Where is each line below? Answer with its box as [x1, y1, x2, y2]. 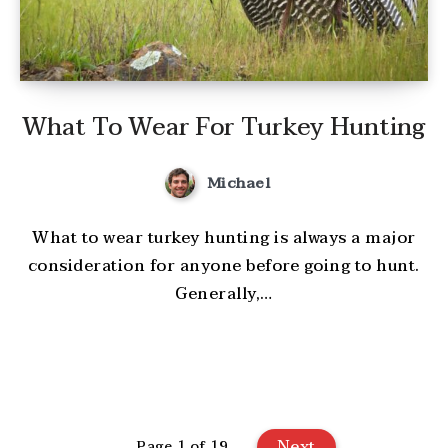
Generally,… [175, 280, 273, 309]
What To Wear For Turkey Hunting [22, 106, 426, 148]
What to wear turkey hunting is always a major [32, 224, 416, 253]
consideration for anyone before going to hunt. [27, 252, 420, 281]
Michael [206, 169, 271, 196]
